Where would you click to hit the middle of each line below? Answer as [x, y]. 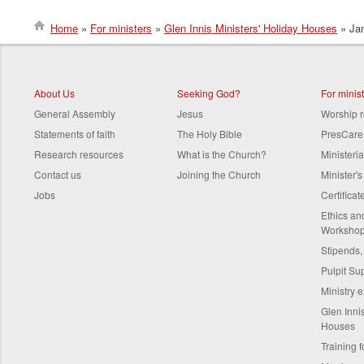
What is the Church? [222, 154]
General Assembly [75, 113]
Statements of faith [75, 133]
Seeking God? [209, 93]
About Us [54, 93]
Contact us [58, 174]
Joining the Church [219, 174]
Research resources [79, 154]
